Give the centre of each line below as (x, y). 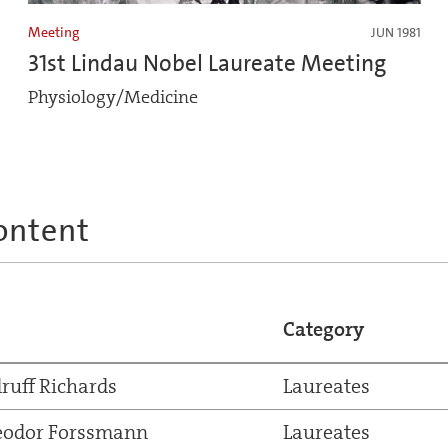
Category (323, 328)
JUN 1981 (395, 32)
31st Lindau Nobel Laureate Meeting (207, 62)
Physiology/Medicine (113, 97)
